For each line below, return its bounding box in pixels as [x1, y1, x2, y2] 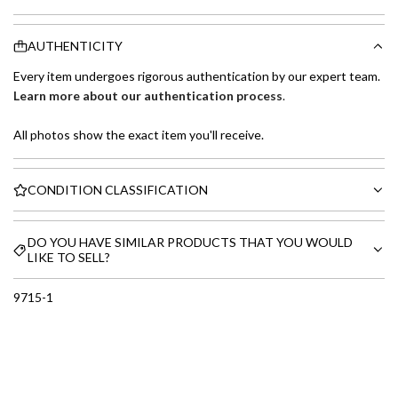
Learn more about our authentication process [13, 88, 283, 104]
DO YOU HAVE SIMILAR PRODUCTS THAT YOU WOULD [28, 235, 353, 251]
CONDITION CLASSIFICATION [28, 182, 208, 198]
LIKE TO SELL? [28, 250, 110, 266]
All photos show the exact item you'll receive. [13, 127, 264, 143]
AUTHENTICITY [28, 38, 123, 54]
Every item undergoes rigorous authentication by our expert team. [13, 68, 380, 84]
